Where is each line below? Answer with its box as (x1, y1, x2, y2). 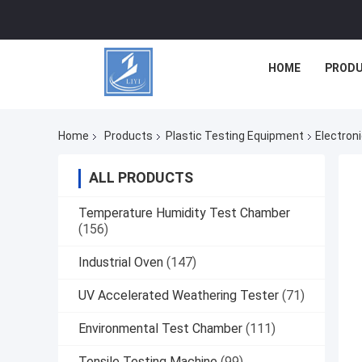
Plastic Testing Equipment (166, 129, 304, 143)
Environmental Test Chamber (78, 321, 242, 337)
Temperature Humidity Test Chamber (78, 205, 290, 221)
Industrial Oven (78, 255, 163, 271)
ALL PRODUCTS (89, 169, 193, 187)
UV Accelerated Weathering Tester (78, 288, 279, 304)
